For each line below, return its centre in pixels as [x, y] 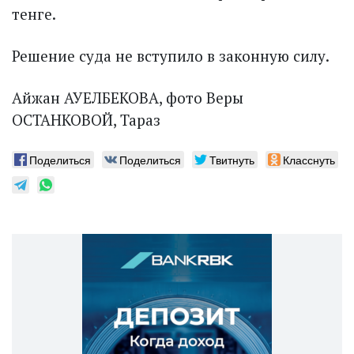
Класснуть [309, 159]
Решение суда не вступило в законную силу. [171, 55]
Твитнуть [232, 159]
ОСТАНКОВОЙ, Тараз [86, 119]
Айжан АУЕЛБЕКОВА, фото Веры [128, 97]
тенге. [34, 13]
